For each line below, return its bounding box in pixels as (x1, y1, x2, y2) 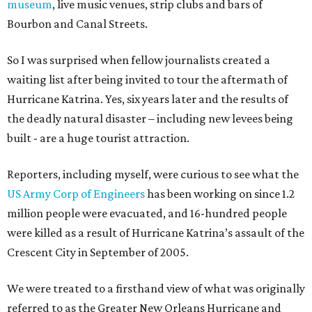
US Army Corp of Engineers (7, 187, 145, 201)
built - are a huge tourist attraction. (7, 131, 189, 145)
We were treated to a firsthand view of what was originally (7, 281, 305, 295)
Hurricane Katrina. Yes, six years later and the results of (7, 92, 288, 106)
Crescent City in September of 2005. (7, 245, 189, 259)
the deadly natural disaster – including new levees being (7, 111, 293, 125)
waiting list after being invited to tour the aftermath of (7, 72, 288, 86)
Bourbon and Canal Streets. (7, 17, 148, 31)
